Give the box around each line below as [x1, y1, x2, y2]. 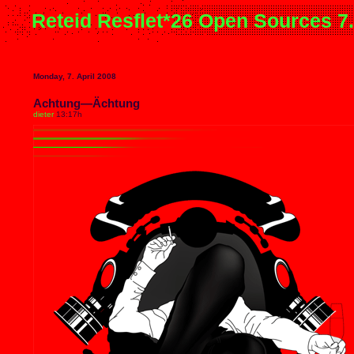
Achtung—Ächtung [33, 96, 140, 110]
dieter [33, 110, 54, 119]
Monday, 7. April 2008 [33, 72, 116, 81]
